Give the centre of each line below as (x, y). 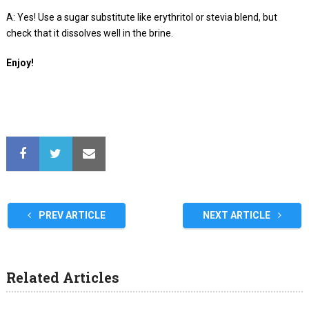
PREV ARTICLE (71, 215)
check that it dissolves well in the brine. (89, 33)
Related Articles (62, 277)
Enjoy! (20, 62)
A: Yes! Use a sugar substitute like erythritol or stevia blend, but (141, 17)
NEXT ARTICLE (238, 215)
